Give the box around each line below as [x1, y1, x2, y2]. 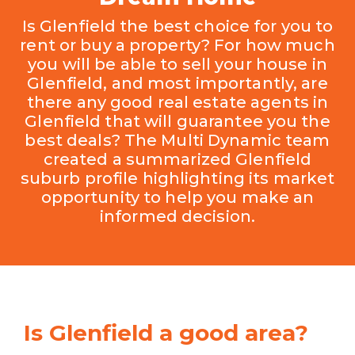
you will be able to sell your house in [28, 54, 327, 74]
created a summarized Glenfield [43, 149, 312, 169]
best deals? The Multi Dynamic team [25, 130, 330, 150]
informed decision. [99, 206, 256, 226]
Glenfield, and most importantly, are [27, 73, 328, 93]
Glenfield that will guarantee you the [25, 111, 330, 131]
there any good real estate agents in [26, 92, 329, 112]
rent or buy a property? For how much [20, 35, 335, 55]
